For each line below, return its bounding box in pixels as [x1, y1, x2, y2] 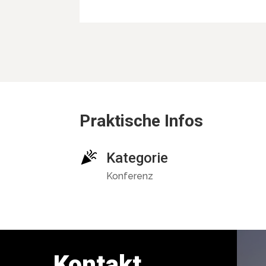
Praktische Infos [80, 110, 204, 131]
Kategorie [106, 149, 169, 166]
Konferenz [106, 170, 154, 182]
